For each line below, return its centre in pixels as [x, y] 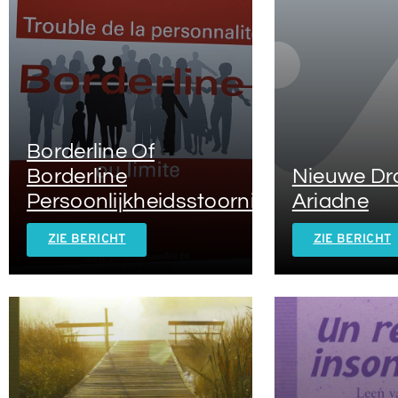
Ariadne [330, 201]
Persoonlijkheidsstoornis [147, 201]
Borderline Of [91, 151]
